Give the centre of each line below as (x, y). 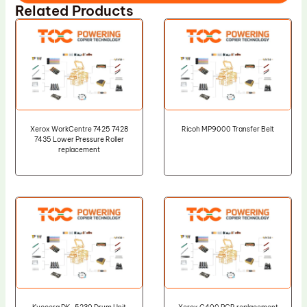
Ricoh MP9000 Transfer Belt (228, 130)
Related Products (74, 11)
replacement (79, 150)
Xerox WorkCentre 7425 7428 (79, 130)
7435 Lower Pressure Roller (79, 140)
